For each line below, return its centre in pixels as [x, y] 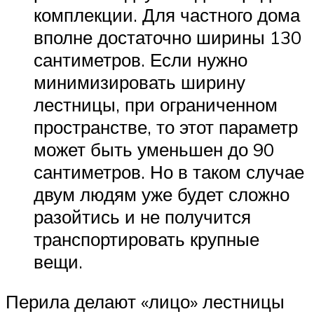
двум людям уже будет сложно [162, 194]
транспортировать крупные [146, 239]
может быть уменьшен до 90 [154, 149]
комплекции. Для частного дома [167, 14]
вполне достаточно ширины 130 [168, 37]
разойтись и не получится [142, 216]
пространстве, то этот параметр [166, 127]
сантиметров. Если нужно [141, 59]
